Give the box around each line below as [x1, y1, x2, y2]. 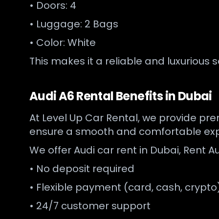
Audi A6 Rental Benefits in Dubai [29, 88, 212, 104]
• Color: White [29, 36, 96, 49]
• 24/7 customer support [29, 199, 151, 213]
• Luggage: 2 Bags [29, 17, 118, 31]
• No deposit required [29, 162, 134, 175]
